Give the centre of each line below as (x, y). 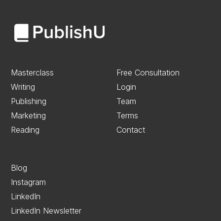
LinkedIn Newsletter (46, 211)
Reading (25, 130)
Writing (23, 87)
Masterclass (33, 73)
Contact (131, 130)
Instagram (29, 182)
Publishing (29, 101)
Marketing (29, 116)
